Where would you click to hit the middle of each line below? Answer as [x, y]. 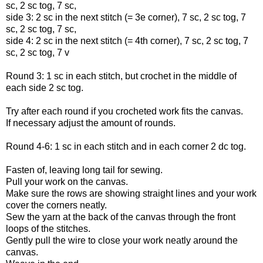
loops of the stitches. [48, 228]
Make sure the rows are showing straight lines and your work [131, 193]
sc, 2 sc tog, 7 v [38, 52]
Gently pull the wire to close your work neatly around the [122, 240]
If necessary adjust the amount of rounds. [91, 123]
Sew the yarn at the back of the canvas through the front [121, 217]
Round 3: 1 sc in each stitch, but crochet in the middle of [121, 76]
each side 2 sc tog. [45, 87]
